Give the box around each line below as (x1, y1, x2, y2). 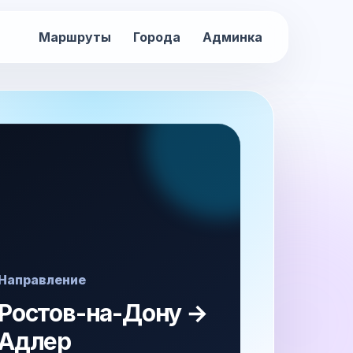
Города (133, 29, 180, 45)
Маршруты (39, 29, 111, 45)
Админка (203, 29, 262, 45)
